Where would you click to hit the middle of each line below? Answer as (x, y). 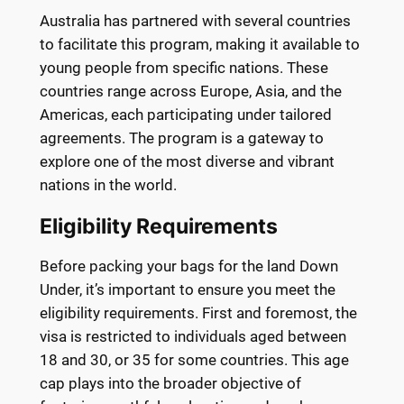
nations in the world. (108, 184)
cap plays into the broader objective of (170, 384)
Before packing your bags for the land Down (188, 266)
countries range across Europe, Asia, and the (190, 91)
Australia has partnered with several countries (195, 20)
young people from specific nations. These (184, 67)
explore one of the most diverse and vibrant (187, 161)
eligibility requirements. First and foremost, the (198, 313)
